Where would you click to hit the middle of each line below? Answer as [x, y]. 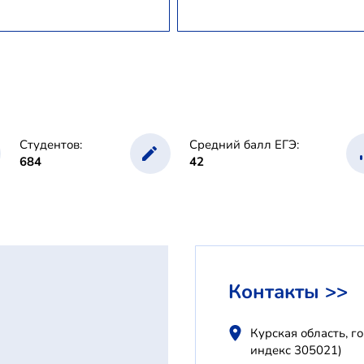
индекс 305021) [297, 350]
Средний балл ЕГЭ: [244, 144]
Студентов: [51, 144]
